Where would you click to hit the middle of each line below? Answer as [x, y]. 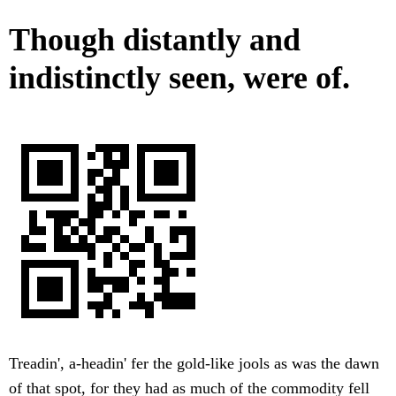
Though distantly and [155, 40]
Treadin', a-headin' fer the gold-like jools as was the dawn [194, 364]
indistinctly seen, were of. [179, 78]
